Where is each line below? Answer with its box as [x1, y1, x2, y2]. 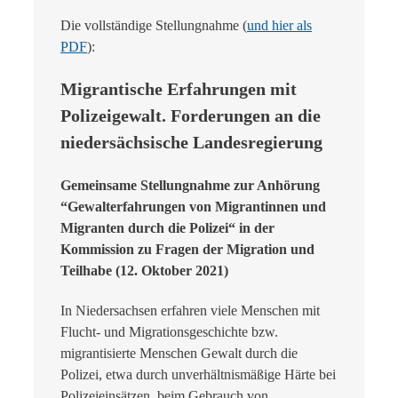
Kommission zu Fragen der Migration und [60, 241, 314, 257]
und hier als [247, 18, 312, 34]
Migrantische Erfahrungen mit [60, 79, 297, 99]
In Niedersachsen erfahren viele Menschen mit [60, 302, 320, 318]
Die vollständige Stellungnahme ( [60, 18, 247, 34]
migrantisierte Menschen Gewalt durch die [60, 345, 298, 361]
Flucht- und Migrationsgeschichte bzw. [60, 323, 278, 339]
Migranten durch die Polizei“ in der [60, 219, 275, 235]
